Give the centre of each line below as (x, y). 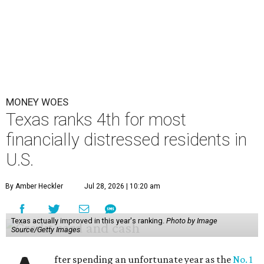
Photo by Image (192, 221)
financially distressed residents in (126, 140)
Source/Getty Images (45, 230)
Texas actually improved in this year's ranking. (88, 221)
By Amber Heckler (34, 186)
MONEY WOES (37, 102)
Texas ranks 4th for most (96, 120)
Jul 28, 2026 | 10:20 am (122, 186)
